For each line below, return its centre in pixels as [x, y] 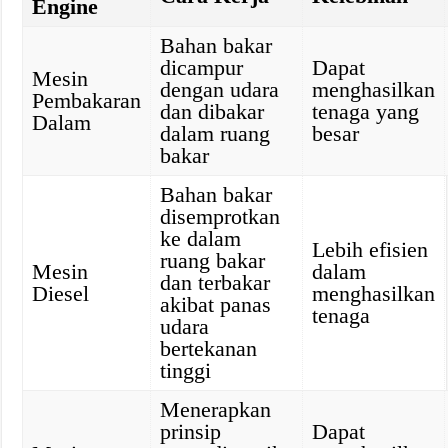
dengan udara [220, 89]
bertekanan [209, 348]
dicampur [202, 67]
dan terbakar [215, 282]
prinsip [191, 431]
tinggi [186, 370]
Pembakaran [87, 100]
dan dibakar [212, 111]
